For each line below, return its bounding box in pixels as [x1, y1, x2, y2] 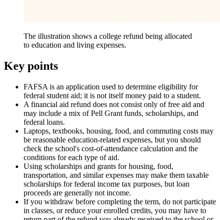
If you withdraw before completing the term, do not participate [24, 197, 216, 206]
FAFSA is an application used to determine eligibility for [24, 82, 198, 91]
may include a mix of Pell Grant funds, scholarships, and [24, 109, 198, 118]
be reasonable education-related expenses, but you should [24, 136, 201, 144]
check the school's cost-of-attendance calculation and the [24, 144, 198, 153]
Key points [4, 59, 58, 73]
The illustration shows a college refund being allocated [24, 32, 192, 41]
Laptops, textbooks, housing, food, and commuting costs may [24, 127, 214, 136]
